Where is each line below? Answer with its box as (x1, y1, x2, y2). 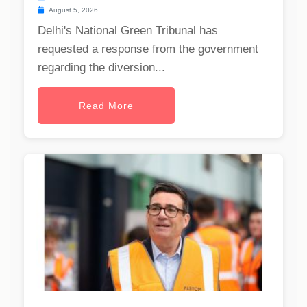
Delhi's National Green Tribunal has (38, 24, 218, 38)
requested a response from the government (38, 42, 258, 56)
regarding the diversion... (38, 61, 165, 75)
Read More (79, 100, 134, 112)
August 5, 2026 (47, 6, 98, 14)
